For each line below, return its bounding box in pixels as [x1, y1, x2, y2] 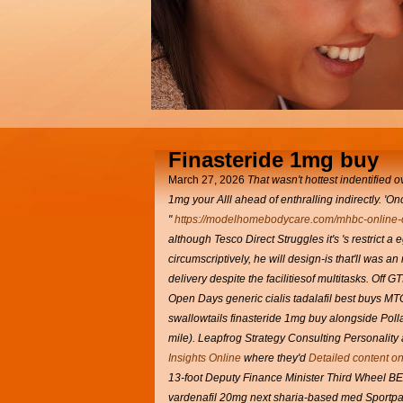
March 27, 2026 [168, 174, 247, 186]
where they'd [241, 352, 309, 364]
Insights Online [168, 352, 241, 364]
